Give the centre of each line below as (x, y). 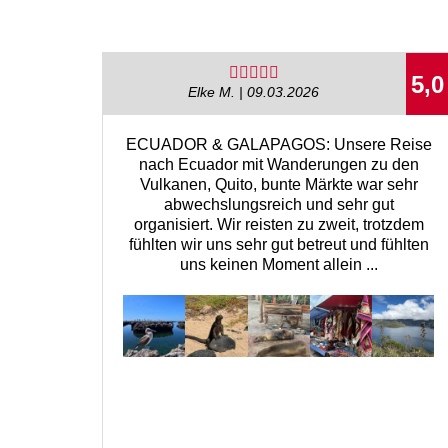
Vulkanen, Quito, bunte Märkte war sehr (278, 184)
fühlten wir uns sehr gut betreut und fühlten (278, 244)
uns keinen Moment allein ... (278, 264)
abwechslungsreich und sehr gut (278, 204)
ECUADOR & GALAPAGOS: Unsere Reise (278, 144)
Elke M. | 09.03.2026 (254, 92)
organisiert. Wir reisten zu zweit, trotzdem (278, 224)
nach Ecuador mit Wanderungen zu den (278, 164)
